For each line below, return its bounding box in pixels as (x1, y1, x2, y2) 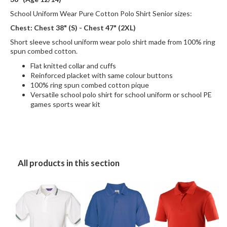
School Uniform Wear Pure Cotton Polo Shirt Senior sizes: (10, 9, 192, 18)
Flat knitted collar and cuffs (30, 61, 116, 70)
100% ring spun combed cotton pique (30, 80, 149, 89)
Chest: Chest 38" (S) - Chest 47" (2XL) (10, 23, 136, 32)
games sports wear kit (30, 99, 100, 108)
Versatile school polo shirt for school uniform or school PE (30, 90, 212, 99)
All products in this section (18, 157, 120, 168)
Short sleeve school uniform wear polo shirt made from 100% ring (10, 37, 215, 46)
